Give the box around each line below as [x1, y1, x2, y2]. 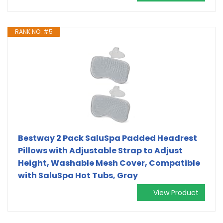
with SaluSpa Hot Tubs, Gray [18, 169, 138, 181]
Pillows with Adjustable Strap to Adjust [18, 144, 183, 156]
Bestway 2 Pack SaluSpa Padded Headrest [18, 132, 197, 144]
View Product [153, 187, 199, 198]
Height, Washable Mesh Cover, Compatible [18, 157, 200, 169]
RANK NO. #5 [15, 27, 53, 36]
